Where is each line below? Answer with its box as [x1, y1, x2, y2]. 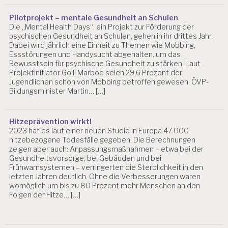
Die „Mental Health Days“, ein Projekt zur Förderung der [9, 22, 194, 31]
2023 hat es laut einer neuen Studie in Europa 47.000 [9, 126, 189, 135]
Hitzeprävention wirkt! [9, 117, 92, 127]
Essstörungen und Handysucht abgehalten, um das [9, 49, 181, 59]
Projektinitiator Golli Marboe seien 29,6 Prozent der [9, 68, 183, 77]
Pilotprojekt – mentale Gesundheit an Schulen [9, 13, 179, 22]
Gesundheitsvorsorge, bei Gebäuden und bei [9, 154, 162, 163]
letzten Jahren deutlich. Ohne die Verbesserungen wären [9, 172, 201, 181]
